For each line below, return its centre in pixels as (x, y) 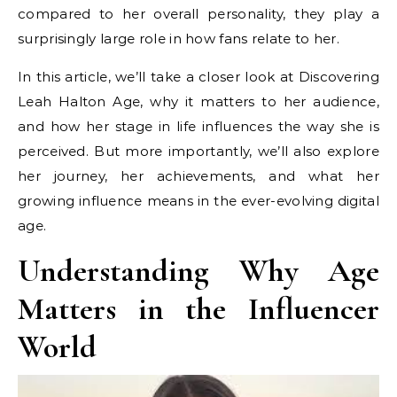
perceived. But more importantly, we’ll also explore (198, 152)
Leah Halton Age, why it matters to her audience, (198, 102)
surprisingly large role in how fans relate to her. (179, 39)
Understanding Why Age (198, 271)
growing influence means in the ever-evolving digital (198, 201)
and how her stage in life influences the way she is (198, 127)
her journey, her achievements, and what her (198, 176)
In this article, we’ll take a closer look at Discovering (198, 77)
